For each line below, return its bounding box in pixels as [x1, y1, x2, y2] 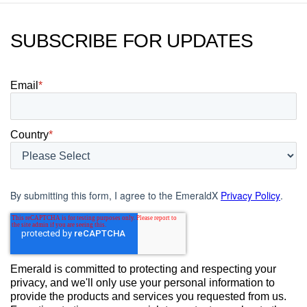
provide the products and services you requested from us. [10, 290, 286, 302]
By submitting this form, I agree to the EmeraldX [10, 188, 221, 202]
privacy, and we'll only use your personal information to [10, 276, 275, 288]
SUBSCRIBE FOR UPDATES [10, 29, 254, 51]
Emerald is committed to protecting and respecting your [10, 262, 276, 275]
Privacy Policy [221, 188, 280, 202]
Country [10, 128, 49, 140]
